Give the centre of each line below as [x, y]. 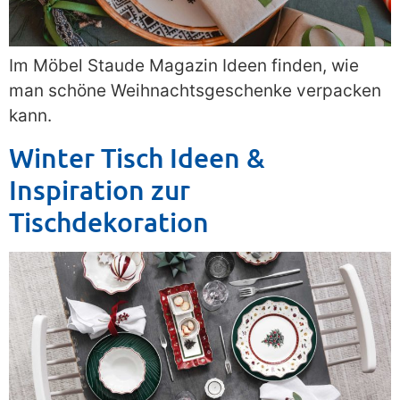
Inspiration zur [100, 189]
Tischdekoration [109, 221]
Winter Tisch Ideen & [137, 157]
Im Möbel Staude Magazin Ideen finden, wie [184, 65]
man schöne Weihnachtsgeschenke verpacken [195, 90]
